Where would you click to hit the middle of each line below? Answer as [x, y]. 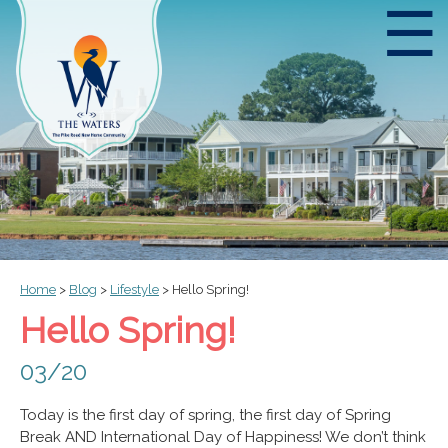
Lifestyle [134, 289]
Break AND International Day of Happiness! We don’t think [223, 437]
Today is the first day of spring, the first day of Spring [205, 415]
